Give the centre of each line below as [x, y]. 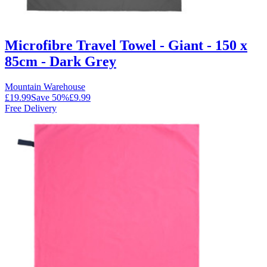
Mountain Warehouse [45, 86]
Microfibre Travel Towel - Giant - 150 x [126, 45]
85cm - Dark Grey [60, 61]
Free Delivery [31, 108]
